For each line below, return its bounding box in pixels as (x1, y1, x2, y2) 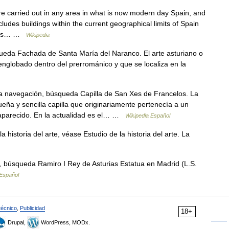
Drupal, (6, 219, 27, 225)
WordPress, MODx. (39, 219, 90, 225)
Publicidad (20, 205, 45, 211)
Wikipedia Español (125, 112, 170, 119)
